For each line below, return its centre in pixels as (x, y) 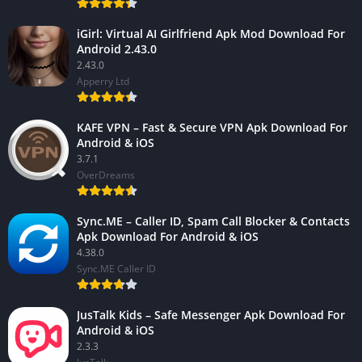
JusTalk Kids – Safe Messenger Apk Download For (211, 314)
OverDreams (106, 175)
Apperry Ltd (103, 81)
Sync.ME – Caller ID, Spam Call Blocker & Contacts (213, 221)
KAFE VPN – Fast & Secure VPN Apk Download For (212, 127)
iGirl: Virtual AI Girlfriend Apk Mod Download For (211, 33)
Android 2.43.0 (117, 48)
